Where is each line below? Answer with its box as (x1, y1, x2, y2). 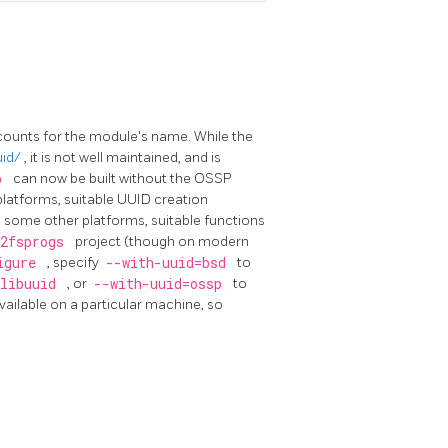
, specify (47, 253, 102, 271)
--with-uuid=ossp (93, 274, 230, 293)
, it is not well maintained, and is (24, 148, 221, 166)
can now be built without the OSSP (13, 169, 232, 187)
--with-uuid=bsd (105, 253, 234, 272)
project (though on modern (75, 232, 249, 250)
